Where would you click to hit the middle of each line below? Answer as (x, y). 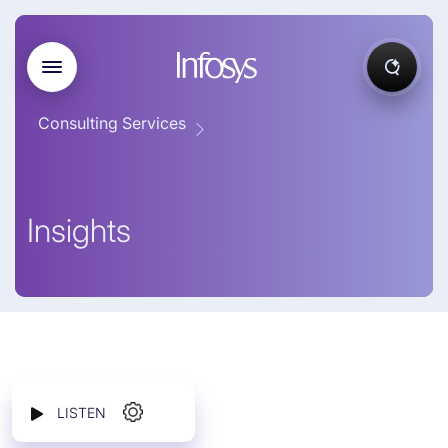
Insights (79, 230)
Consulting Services (112, 123)
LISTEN (81, 412)
